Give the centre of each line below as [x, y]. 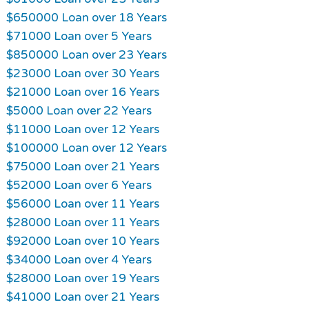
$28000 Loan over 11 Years [82, 222]
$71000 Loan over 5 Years [79, 36]
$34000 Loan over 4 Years [79, 259]
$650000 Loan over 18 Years [86, 17]
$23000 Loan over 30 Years [82, 73]
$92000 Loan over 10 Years [82, 241]
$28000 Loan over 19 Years [82, 278]
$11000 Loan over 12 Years [82, 129]
